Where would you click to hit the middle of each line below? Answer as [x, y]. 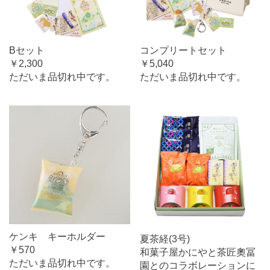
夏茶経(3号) [165, 239]
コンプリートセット [183, 50]
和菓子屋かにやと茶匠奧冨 [198, 252]
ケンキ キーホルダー [57, 237]
